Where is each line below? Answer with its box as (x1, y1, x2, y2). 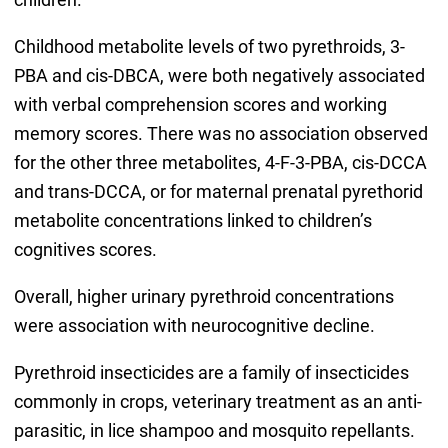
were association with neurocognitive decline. (13, 315, 375, 337)
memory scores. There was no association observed (13, 123, 428, 145)
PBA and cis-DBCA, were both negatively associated (13, 65, 425, 87)
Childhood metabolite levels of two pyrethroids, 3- (13, 36, 405, 58)
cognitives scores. (13, 239, 157, 261)
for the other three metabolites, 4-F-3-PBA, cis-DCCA (13, 152, 427, 174)
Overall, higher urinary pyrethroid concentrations (13, 286, 394, 308)
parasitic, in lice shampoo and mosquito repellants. (13, 420, 415, 442)
